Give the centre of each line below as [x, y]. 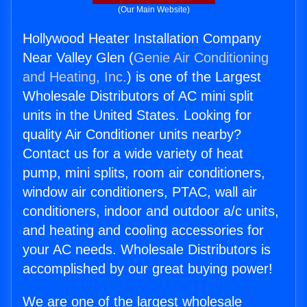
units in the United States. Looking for [137, 115]
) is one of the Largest [194, 77]
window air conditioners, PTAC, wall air [140, 192]
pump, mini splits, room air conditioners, [144, 173]
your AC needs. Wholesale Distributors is [147, 250]
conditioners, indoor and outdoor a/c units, [151, 211]
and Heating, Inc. [75, 77]
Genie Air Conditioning [201, 58]
